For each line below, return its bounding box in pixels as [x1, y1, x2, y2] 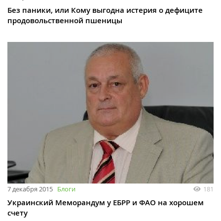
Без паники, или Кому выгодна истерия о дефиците [7, 4, 203, 15]
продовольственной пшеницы [7, 15, 122, 26]
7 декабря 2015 [7, 184, 53, 194]
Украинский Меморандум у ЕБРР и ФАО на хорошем [7, 197, 204, 208]
